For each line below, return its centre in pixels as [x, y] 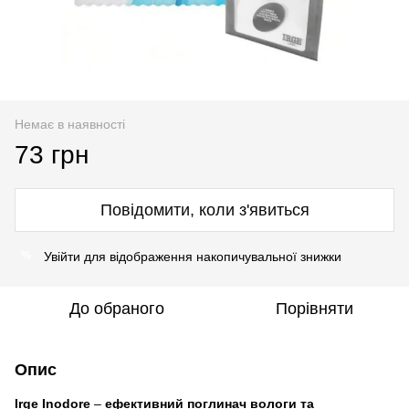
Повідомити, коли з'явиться [204, 210]
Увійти [62, 256]
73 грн [52, 154]
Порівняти [314, 308]
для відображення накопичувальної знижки [211, 256]
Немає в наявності [70, 124]
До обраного [117, 308]
